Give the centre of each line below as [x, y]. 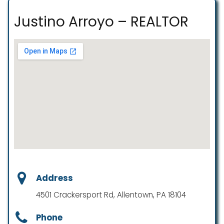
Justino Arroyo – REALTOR [101, 21]
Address [54, 178]
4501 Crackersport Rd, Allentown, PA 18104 [111, 195]
